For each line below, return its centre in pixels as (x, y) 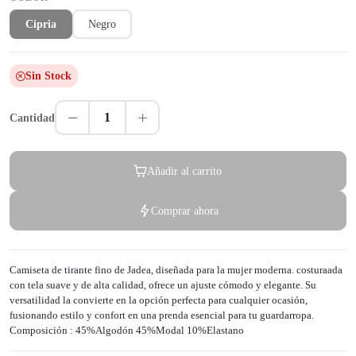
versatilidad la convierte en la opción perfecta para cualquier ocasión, (159, 300)
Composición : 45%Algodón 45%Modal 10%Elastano (127, 331)
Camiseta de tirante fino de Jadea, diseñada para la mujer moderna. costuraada (176, 270)
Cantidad (32, 118)
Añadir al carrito (184, 170)
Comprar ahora (184, 210)
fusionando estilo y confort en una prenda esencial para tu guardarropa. (162, 315)
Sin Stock (48, 76)
